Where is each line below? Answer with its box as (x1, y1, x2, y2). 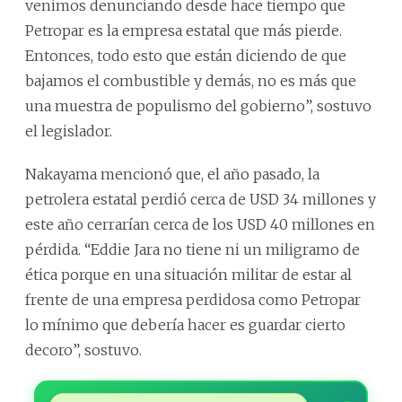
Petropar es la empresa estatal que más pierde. (25, 21, 342, 39)
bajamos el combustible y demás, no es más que (25, 71, 356, 90)
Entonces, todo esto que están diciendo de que (25, 46, 346, 65)
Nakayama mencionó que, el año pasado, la (25, 164, 319, 183)
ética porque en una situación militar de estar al (25, 265, 352, 284)
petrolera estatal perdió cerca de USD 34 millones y (25, 189, 376, 208)
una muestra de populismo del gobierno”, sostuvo (25, 96, 371, 115)
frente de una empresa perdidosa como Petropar (25, 290, 361, 309)
